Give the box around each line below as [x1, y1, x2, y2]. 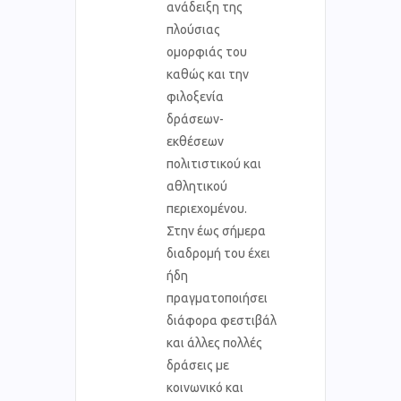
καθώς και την [166, 66, 249, 81]
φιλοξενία [166, 89, 224, 104]
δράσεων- [166, 111, 224, 126]
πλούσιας [166, 21, 220, 37]
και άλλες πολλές [166, 335, 262, 350]
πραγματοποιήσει [166, 290, 268, 305]
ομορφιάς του [166, 44, 247, 59]
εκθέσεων [166, 133, 224, 149]
